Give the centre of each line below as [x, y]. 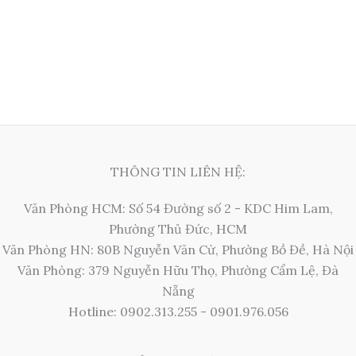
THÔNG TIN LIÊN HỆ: [178, 172]
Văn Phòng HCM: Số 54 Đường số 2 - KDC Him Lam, [178, 208]
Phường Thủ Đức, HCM [178, 229]
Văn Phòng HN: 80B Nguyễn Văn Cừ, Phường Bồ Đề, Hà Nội [178, 250]
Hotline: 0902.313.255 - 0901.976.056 [178, 311]
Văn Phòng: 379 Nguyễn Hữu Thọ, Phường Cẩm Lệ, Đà [178, 270]
